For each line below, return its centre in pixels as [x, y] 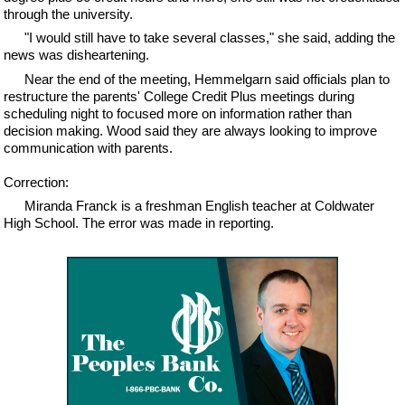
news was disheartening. [77, 55]
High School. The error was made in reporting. [139, 223]
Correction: [37, 182]
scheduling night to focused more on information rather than [178, 113]
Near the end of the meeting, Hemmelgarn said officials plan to [207, 79]
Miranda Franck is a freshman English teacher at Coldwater [199, 206]
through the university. [69, 14]
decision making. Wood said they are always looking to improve [191, 130]
